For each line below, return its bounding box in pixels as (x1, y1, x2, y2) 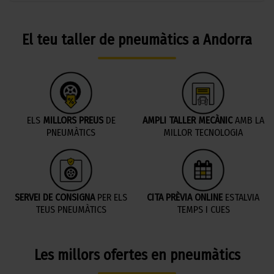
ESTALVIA (223, 191, 259, 204)
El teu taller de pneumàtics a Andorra (22, 31, 252, 49)
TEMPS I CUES (176, 204, 230, 216)
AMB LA (232, 114, 264, 127)
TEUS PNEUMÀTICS (35, 204, 106, 216)
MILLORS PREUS (42, 114, 103, 127)
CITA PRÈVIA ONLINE (147, 191, 223, 204)
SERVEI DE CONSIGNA (15, 191, 95, 204)
